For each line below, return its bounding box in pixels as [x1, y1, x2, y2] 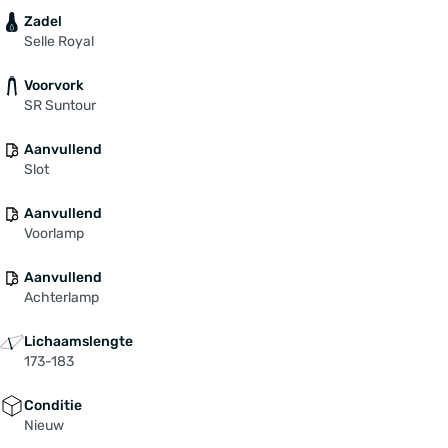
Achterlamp [24, 288, 99, 306]
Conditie [24, 396, 82, 414]
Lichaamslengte [24, 332, 133, 350]
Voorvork [24, 76, 84, 94]
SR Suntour [24, 96, 96, 114]
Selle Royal [24, 32, 94, 50]
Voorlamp [24, 224, 84, 242]
